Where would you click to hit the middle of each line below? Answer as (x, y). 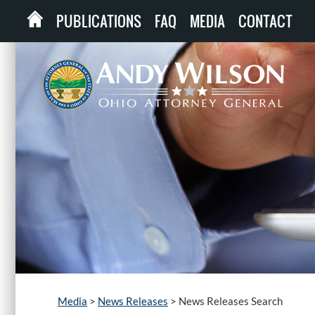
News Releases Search (231, 301)
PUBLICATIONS (99, 21)
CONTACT (265, 21)
